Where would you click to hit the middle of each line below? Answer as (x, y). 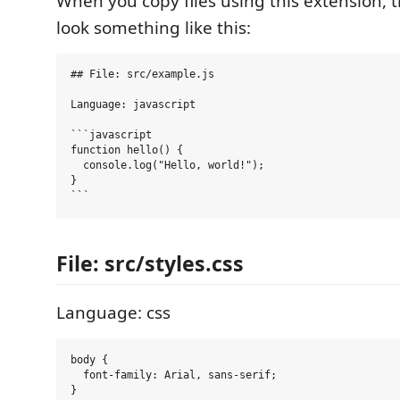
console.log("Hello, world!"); (167, 166)
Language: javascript (133, 105)
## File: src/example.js (142, 75)
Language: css (113, 312)
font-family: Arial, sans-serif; (174, 375)
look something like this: (154, 27)
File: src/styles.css (150, 263)
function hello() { (127, 150)
